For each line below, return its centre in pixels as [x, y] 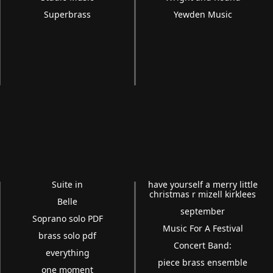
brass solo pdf [68, 236]
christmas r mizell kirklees [203, 194]
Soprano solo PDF [67, 219]
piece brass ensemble [203, 263]
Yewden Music [203, 15]
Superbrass [68, 15]
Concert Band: [203, 246]
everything [67, 253]
